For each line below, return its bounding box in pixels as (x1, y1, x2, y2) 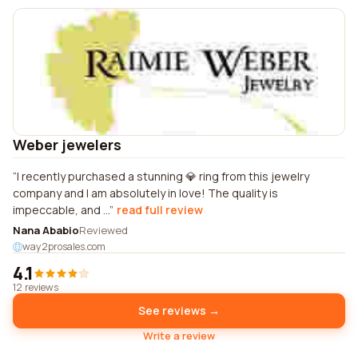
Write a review (143, 328, 215, 343)
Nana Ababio (13, 223, 79, 237)
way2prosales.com (22, 240, 105, 253)
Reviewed (79, 223, 128, 237)
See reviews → (138, 303, 220, 318)
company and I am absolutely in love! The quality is (13, 185, 278, 201)
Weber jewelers (13, 135, 121, 154)
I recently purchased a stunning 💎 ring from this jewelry (17, 169, 309, 184)
